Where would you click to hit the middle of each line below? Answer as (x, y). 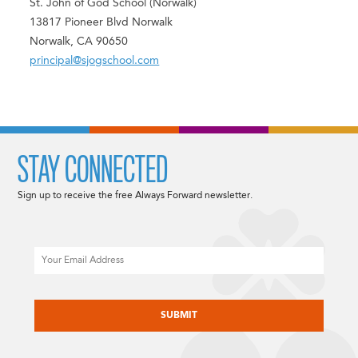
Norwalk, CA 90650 (79, 42)
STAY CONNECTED (93, 170)
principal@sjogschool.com (95, 61)
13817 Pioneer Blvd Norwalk (101, 23)
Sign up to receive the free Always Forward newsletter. (135, 195)
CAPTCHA (58, 293)
